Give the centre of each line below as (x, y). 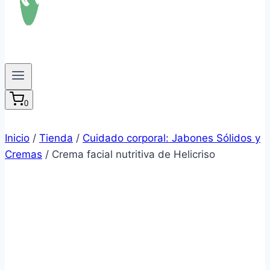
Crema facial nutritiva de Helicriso (133, 155)
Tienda (56, 138)
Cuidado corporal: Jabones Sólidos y (171, 138)
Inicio (17, 138)
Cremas (24, 155)
